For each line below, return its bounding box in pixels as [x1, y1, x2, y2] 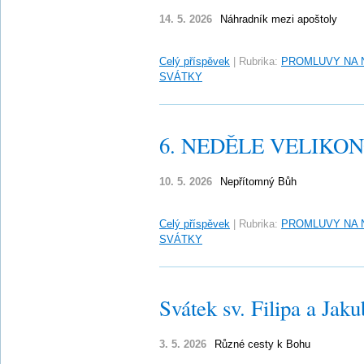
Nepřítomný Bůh [220, 175, 297, 188]
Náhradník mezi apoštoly [220, 13, 337, 25]
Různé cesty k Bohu [214, 338, 310, 350]
